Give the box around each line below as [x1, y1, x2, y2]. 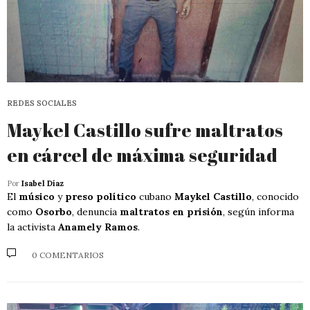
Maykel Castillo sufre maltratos [7, 117, 283, 143]
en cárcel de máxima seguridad [7, 142, 277, 167]
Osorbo [35, 205, 72, 218]
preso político [65, 190, 136, 203]
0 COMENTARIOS [32, 250, 104, 261]
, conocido [252, 190, 299, 203]
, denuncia [72, 205, 120, 218]
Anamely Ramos [58, 220, 138, 233]
